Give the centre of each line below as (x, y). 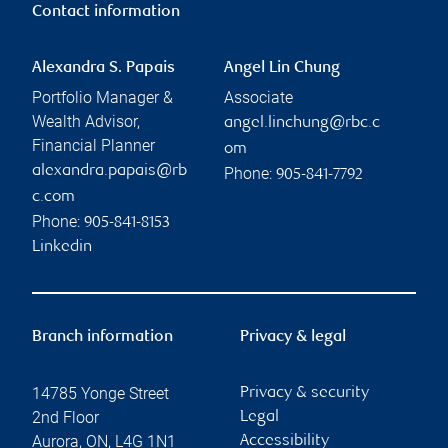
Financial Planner (93, 145)
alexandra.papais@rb (109, 171)
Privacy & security (304, 393)
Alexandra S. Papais (103, 68)
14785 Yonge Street (100, 393)
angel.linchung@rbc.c (302, 123)
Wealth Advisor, (86, 121)
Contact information (106, 12)
